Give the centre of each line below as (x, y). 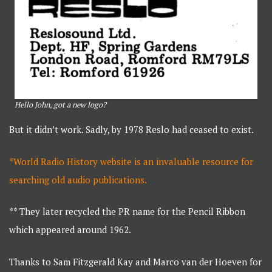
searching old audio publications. (78, 179)
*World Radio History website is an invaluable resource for (131, 161)
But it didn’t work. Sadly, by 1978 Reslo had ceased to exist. (132, 130)
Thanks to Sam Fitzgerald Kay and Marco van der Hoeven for (136, 261)
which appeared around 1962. (70, 230)
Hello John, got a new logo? (60, 105)
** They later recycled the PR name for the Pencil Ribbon (127, 212)
